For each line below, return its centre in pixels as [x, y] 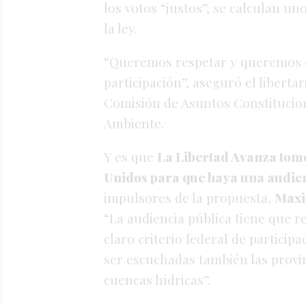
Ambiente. [134, 123]
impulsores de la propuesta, [187, 198]
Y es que [129, 157]
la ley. [121, 28]
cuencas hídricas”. [157, 280]
